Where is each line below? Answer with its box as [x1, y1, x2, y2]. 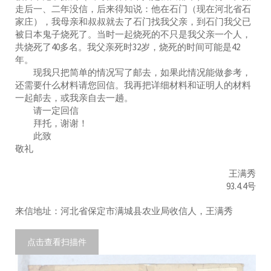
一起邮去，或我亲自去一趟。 [15, 91, 133, 103]
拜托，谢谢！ [15, 117, 88, 129]
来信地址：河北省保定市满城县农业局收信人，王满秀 [15, 204, 233, 217]
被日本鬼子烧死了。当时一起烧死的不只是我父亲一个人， [15, 28, 251, 40]
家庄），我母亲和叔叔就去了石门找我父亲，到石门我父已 [15, 15, 251, 27]
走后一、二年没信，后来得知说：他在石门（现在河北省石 [15, 2, 251, 15]
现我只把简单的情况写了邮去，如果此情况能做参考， [15, 66, 251, 78]
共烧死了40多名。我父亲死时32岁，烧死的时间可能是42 [15, 41, 240, 53]
